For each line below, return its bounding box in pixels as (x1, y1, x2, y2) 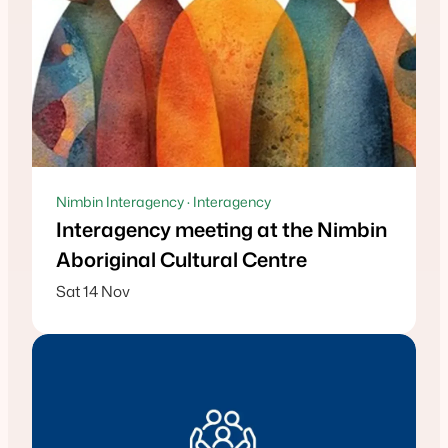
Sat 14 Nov (56, 280, 130, 303)
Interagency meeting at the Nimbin (56, 215, 387, 244)
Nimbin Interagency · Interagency (56, 192, 271, 212)
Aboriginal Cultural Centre (56, 245, 307, 274)
